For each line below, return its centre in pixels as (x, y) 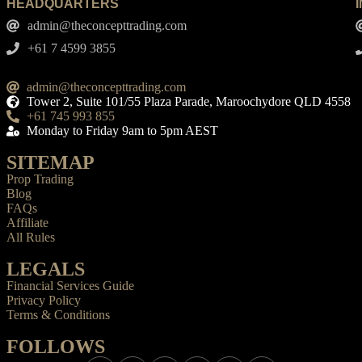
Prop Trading (40, 179)
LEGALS (46, 269)
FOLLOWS (56, 347)
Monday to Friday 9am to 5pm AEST (122, 131)
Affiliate (27, 223)
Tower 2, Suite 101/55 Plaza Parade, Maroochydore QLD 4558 (189, 102)
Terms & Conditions (58, 315)
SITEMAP (51, 163)
